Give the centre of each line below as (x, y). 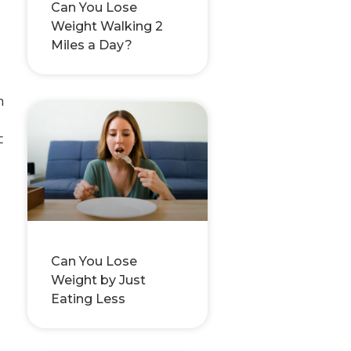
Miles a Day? (92, 45)
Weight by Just (98, 280)
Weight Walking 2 (107, 26)
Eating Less (88, 299)
